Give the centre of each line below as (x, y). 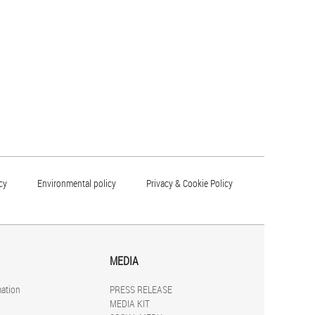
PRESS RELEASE (141, 289)
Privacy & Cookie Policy (189, 183)
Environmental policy (77, 183)
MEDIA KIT (130, 303)
